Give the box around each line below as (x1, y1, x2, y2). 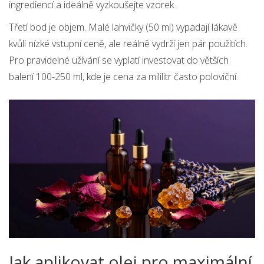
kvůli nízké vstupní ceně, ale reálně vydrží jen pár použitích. (9, 37, 247, 51)
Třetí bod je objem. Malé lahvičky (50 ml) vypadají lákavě (9, 21, 237, 34)
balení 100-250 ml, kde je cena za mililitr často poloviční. (9, 70, 238, 84)
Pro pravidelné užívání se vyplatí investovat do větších (9, 54, 229, 67)
